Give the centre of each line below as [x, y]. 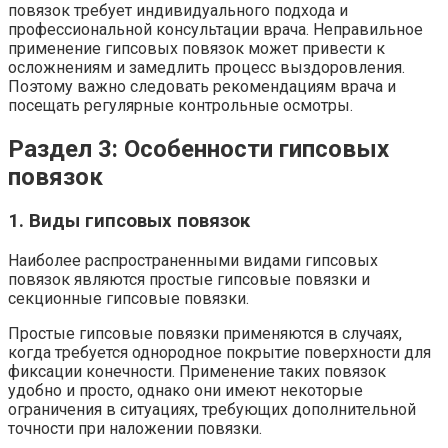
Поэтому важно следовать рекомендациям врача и [202, 86]
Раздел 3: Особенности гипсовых [198, 148]
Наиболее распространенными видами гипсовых [193, 261]
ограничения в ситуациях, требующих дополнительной [212, 410]
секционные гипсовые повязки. [128, 299]
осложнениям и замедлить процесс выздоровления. [206, 67]
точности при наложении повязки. [135, 429]
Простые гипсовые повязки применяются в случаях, [205, 334]
